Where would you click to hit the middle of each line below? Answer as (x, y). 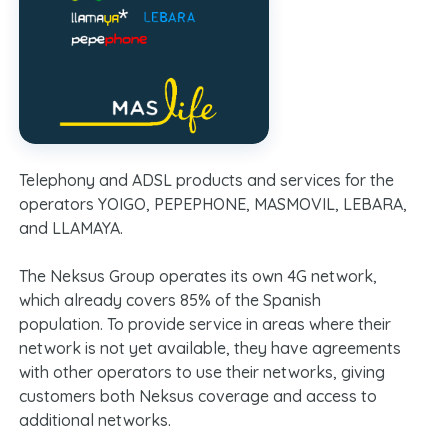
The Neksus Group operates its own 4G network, (197, 275)
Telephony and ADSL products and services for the (206, 179)
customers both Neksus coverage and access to (197, 395)
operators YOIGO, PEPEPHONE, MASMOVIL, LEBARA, (212, 203)
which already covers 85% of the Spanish (169, 299)
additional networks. (94, 419)
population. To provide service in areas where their (204, 323)
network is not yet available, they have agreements (209, 347)
